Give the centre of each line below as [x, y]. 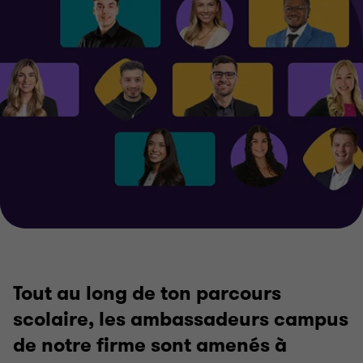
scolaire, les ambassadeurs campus [181, 319]
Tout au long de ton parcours [147, 293]
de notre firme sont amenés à [150, 345]
